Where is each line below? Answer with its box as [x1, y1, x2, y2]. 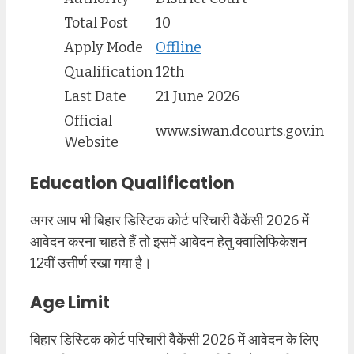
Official [64, 111, 112, 130]
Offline [156, 38, 201, 56]
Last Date [64, 87, 126, 105]
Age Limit [30, 290, 110, 314]
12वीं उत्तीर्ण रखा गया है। [30, 254, 152, 273]
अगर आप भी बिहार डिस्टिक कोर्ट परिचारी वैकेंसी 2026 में [30, 212, 309, 230]
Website [64, 133, 119, 151]
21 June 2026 [156, 87, 239, 105]
